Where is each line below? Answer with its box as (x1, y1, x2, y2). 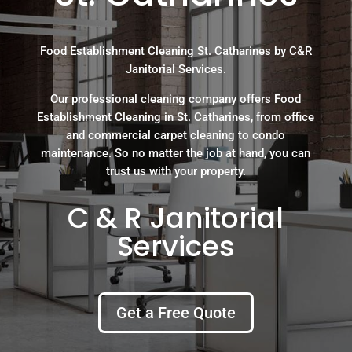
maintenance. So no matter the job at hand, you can (41, 145, 311, 160)
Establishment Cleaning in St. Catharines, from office (37, 109, 315, 124)
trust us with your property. (105, 163, 246, 178)
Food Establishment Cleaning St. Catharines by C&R (39, 43, 312, 58)
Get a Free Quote (115, 302, 236, 322)
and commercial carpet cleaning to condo (66, 127, 286, 142)
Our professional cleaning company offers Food (50, 91, 302, 106)
